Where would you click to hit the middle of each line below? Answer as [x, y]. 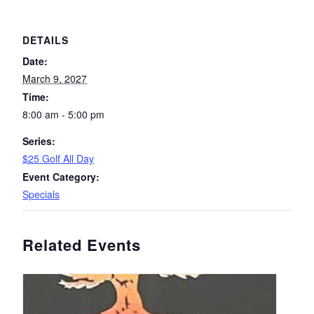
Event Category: [61, 177]
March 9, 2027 [55, 79]
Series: [39, 141]
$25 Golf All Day [58, 159]
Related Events [82, 245]
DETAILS [46, 40]
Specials [41, 194]
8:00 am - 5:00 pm [63, 115]
